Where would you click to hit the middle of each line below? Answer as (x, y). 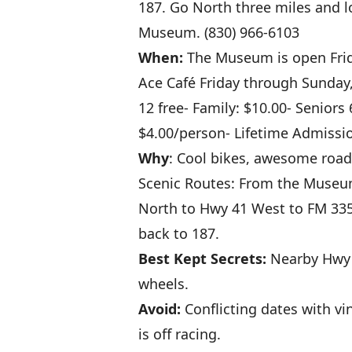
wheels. (163, 284)
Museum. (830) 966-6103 (219, 32)
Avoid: (159, 309)
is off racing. (180, 334)
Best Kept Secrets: (202, 258)
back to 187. (179, 233)
